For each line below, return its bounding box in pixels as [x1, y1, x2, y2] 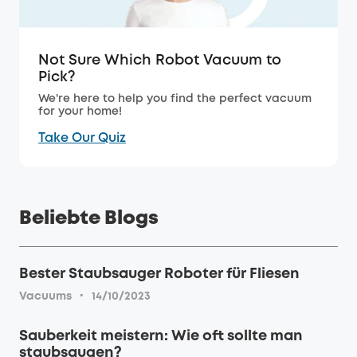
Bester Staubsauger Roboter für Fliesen [19, 268, 300, 281]
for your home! [38, 107, 122, 117]
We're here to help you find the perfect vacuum [38, 94, 312, 104]
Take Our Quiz [38, 132, 126, 145]
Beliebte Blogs [19, 210, 159, 228]
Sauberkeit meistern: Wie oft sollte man [19, 330, 303, 343]
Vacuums [19, 292, 72, 302]
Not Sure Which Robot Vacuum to [38, 54, 281, 68]
